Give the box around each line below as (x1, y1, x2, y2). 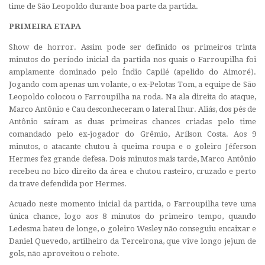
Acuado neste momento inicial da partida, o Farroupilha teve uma (9, 199, 256, 208)
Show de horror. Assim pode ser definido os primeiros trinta (9, 42, 256, 51)
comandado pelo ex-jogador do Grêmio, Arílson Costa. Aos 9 (9, 129, 256, 138)
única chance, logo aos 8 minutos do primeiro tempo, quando (9, 211, 256, 221)
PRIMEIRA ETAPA (9, 22, 81, 31)
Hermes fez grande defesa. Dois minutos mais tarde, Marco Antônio (9, 154, 256, 163)
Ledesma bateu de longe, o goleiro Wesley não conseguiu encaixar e (9, 224, 256, 233)
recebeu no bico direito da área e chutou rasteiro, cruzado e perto (9, 166, 256, 176)
